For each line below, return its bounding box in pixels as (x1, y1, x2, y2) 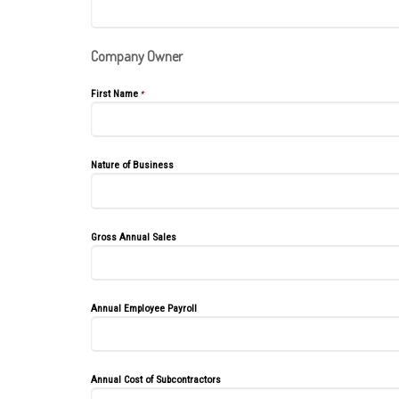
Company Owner (91, 47, 183, 65)
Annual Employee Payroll (91, 301, 197, 314)
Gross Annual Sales (91, 230, 176, 243)
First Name (91, 87, 138, 100)
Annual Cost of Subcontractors (91, 373, 221, 386)
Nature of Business (91, 159, 174, 172)
